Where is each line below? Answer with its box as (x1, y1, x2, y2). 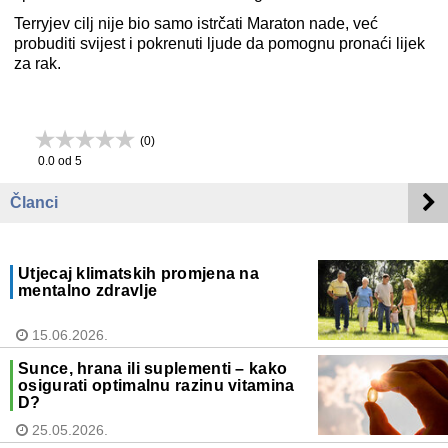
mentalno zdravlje (18, 282, 158, 300)
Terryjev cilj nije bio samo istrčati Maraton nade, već (14, 15, 378, 33)
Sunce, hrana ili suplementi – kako (18, 360, 288, 378)
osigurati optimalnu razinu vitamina (18, 377, 295, 395)
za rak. (14, 55, 61, 73)
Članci (10, 194, 58, 212)
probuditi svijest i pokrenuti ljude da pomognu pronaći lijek (14, 35, 425, 53)
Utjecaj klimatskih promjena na (18, 265, 260, 283)
